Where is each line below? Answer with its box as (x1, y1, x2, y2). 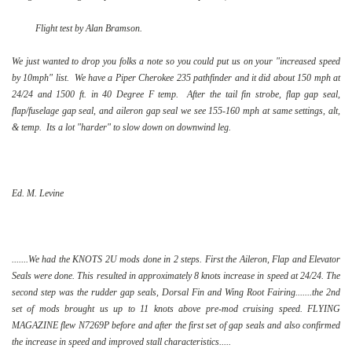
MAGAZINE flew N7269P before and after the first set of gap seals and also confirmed (12, 319, 340, 331)
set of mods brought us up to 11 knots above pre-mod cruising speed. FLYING (12, 302, 340, 314)
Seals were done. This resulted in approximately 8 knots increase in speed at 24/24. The (12, 269, 340, 281)
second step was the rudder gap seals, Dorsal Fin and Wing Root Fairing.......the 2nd (12, 286, 340, 298)
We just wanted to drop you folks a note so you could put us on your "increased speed (12, 55, 340, 67)
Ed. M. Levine (12, 187, 64, 199)
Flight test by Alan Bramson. (35, 22, 142, 34)
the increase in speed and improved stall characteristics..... (12, 335, 231, 347)
